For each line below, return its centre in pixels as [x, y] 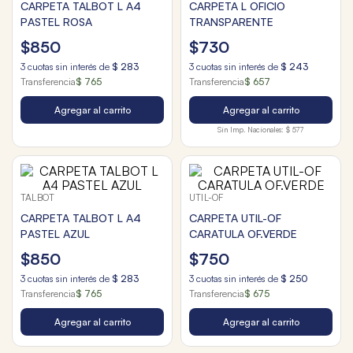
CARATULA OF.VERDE [243, 234]
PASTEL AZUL [55, 234]
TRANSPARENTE [231, 22]
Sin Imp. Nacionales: [251, 130]
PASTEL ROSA [56, 22]
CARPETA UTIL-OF [235, 218]
